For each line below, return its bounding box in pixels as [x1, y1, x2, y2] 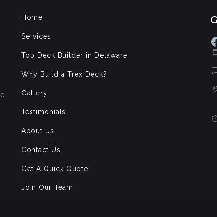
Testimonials [21, 108, 66, 116]
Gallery [21, 89, 47, 97]
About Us [21, 127, 54, 135]
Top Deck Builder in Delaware [21, 51, 127, 60]
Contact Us [21, 146, 61, 154]
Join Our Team [21, 184, 73, 192]
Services [21, 32, 51, 41]
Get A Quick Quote [21, 165, 88, 173]
